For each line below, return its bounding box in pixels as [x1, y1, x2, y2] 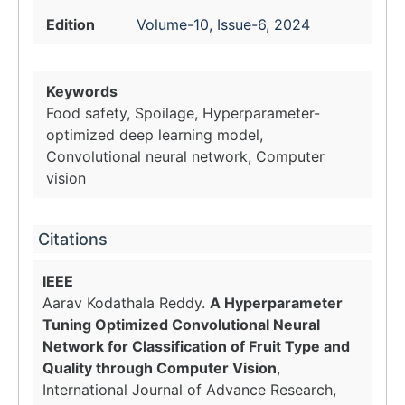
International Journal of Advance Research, [42, 381, 336, 399]
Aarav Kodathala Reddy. [42, 294, 210, 312]
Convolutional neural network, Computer [46, 147, 325, 165]
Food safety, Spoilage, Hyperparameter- [46, 104, 320, 122]
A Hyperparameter [210, 294, 343, 312]
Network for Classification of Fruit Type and [42, 337, 350, 355]
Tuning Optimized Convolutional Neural [42, 316, 320, 334]
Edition [46, 15, 95, 33]
